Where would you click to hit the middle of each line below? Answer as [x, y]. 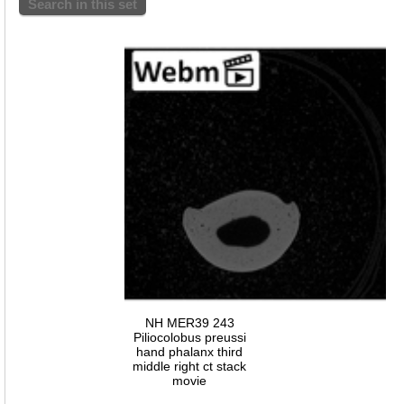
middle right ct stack [189, 366]
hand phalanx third [189, 351]
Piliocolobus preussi [189, 337]
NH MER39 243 [189, 322]
